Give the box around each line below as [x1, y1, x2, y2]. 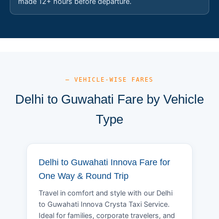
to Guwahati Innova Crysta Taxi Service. [39, 199, 170, 209]
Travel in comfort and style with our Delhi [39, 188, 173, 197]
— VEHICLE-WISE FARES [66, 76, 153, 83]
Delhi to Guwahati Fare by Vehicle [15, 91, 204, 107]
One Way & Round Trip [39, 171, 129, 181]
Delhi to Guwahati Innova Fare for [39, 157, 170, 167]
